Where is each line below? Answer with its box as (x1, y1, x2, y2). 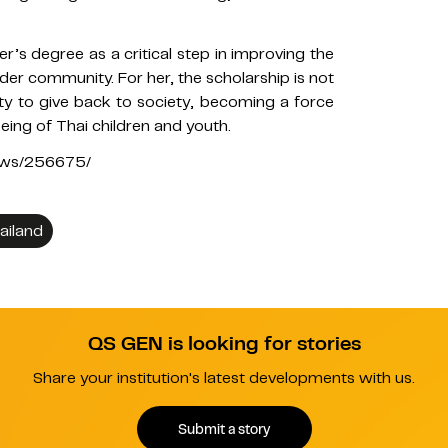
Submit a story (178, 419, 270, 438)
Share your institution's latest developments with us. (33, 368, 415, 388)
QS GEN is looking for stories (87, 331, 361, 356)
